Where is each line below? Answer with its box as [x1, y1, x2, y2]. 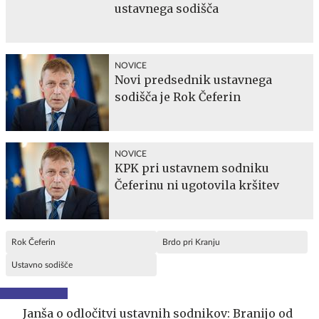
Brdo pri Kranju [162, 237, 220, 246]
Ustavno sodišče [11, 260, 73, 269]
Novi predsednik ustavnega [115, 72, 272, 87]
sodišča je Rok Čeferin [115, 89, 241, 104]
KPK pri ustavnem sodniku [115, 160, 269, 175]
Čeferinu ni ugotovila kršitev [115, 177, 279, 192]
